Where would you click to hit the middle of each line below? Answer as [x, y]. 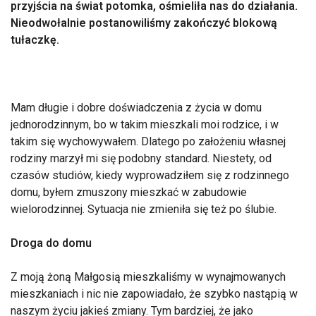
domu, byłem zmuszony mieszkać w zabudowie [129, 192]
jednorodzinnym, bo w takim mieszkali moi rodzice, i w [145, 124]
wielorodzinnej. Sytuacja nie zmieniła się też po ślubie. [144, 209]
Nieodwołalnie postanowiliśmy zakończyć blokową [144, 23]
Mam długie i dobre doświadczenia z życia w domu [136, 108]
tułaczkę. [35, 40]
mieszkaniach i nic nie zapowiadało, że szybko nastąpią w [154, 294]
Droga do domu [51, 243]
